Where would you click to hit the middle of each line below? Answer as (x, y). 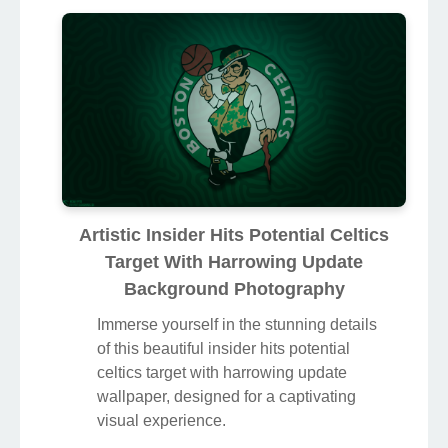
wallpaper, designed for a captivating (226, 396)
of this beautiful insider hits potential (223, 348)
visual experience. (161, 420)
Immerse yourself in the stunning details (237, 324)
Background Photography (234, 288)
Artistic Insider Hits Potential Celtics (234, 234)
